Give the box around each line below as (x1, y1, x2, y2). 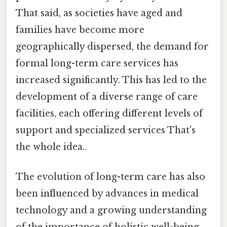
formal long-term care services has (16, 58, 178, 69)
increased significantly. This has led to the (16, 74, 207, 86)
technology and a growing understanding (16, 205, 207, 216)
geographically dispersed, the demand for (16, 41, 209, 53)
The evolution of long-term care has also (16, 171, 205, 183)
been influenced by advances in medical (16, 188, 199, 200)
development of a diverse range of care (16, 91, 198, 103)
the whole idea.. (16, 141, 87, 153)
